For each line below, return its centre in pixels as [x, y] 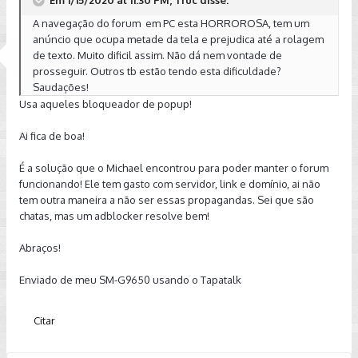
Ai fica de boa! [52, 135]
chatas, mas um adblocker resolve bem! [114, 215]
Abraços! [40, 247]
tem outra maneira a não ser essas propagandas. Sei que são [167, 199]
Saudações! [61, 87]
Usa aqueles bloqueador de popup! [105, 103]
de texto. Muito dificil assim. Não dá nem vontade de [157, 55]
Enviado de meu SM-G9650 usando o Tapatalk [130, 279]
